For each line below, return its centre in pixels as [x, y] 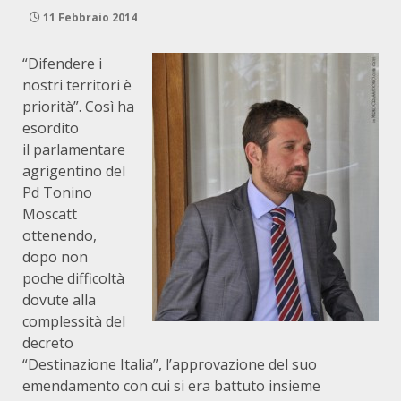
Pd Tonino [57, 192]
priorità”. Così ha [78, 107]
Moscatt [50, 214]
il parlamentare [74, 149]
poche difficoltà [73, 278]
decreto [48, 343]
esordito [51, 128]
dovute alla [59, 300]
